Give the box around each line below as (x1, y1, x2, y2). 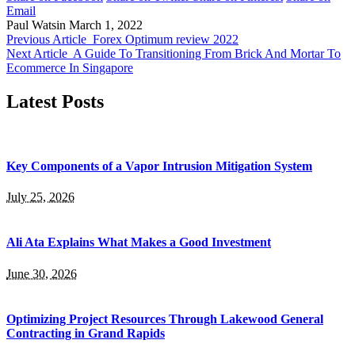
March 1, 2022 (69, 17, 143, 32)
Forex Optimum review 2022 (93, 32, 239, 46)
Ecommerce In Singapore (6, 60, 133, 74)
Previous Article (6, 32, 86, 46)
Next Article (6, 46, 67, 60)
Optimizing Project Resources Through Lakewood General (6, 312, 323, 326)
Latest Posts (6, 90, 104, 112)
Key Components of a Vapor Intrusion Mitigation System (6, 158, 312, 173)
